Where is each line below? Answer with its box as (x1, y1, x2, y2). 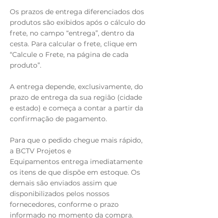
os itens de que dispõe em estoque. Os (10, 168, 140, 177)
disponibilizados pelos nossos (10, 189, 109, 198)
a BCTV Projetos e (10, 146, 71, 155)
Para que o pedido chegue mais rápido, (10, 136, 143, 145)
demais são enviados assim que (10, 179, 117, 187)
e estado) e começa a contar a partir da (10, 104, 143, 112)
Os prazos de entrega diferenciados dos (10, 7, 144, 16)
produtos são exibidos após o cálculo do (10, 18, 145, 27)
